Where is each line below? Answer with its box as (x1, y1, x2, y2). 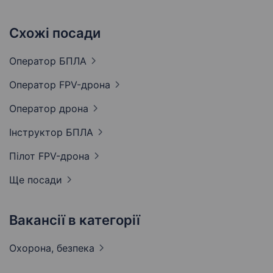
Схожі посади (9, 25, 101, 41)
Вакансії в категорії (9, 212, 140, 229)
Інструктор (9, 126, 66, 139)
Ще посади (9, 174, 62, 186)
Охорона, (9, 242, 57, 255)
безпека (57, 242, 94, 255)
